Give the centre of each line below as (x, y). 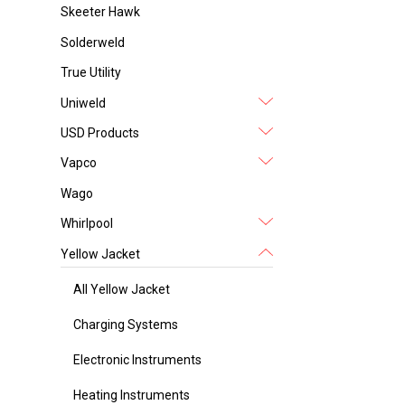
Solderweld (93, 42)
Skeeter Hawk (101, 12)
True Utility (91, 73)
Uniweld (84, 103)
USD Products (100, 133)
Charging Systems (126, 324)
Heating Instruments (132, 395)
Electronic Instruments (138, 359)
